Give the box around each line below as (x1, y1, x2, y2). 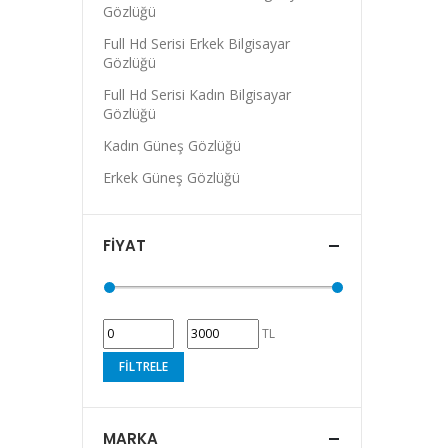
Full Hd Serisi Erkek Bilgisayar (103, 34, 290, 53)
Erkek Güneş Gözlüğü (103, 168, 240, 187)
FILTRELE (119, 358, 168, 375)
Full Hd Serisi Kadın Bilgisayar (103, 85, 291, 104)
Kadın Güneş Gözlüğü (103, 136, 241, 155)
